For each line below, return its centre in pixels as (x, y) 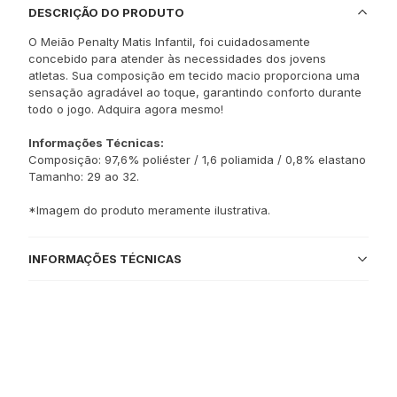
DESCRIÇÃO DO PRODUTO (106, 12)
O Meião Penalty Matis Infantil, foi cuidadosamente (169, 42)
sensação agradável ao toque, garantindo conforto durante (195, 92)
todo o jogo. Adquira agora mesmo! (126, 109)
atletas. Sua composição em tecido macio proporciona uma (194, 75)
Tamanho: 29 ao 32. (84, 176)
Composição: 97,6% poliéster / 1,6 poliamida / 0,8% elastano (197, 160)
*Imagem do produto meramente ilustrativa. (149, 210)
